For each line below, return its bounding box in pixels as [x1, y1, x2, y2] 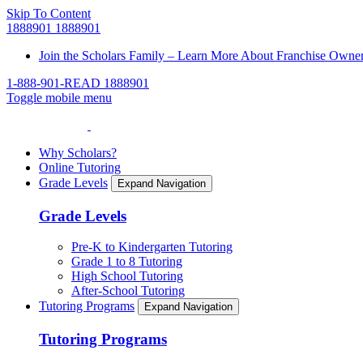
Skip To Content [6, 6, 91, 20]
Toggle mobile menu [6, 91, 112, 105]
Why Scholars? [39, 146, 117, 160]
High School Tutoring [71, 269, 183, 284]
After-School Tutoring [71, 284, 185, 298]
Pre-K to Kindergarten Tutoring [71, 240, 233, 254]
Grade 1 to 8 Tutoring [71, 254, 182, 269]
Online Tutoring [39, 160, 121, 174]
